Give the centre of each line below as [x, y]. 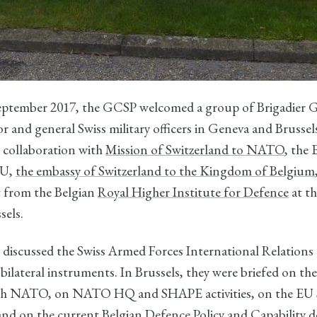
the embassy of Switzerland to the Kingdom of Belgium [165, 171]
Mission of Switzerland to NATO [195, 149]
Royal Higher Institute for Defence [193, 192]
